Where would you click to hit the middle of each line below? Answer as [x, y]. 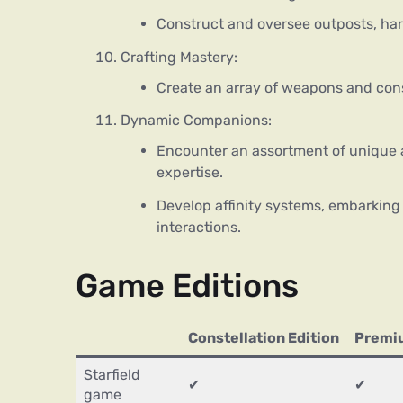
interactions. [199, 228]
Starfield [112, 375]
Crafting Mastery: [179, 57]
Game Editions [187, 286]
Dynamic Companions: [196, 121]
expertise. [190, 173]
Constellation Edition [264, 338]
